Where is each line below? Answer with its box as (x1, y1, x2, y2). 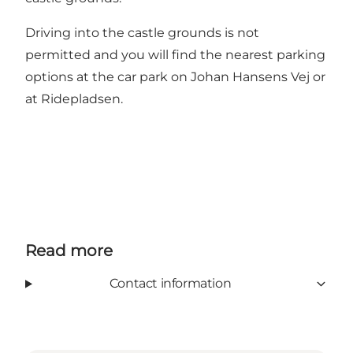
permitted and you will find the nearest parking (25, 47, 325, 63)
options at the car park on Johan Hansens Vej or (25, 69, 325, 85)
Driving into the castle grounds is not (25, 25, 259, 41)
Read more (25, 241, 113, 261)
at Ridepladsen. (25, 91, 123, 107)
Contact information (109, 276, 232, 292)
